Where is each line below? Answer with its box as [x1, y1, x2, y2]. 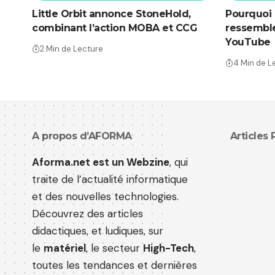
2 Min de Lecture [40, 44, 103, 55]
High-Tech [143, 241, 194, 255]
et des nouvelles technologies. [32, 190, 179, 204]
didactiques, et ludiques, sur [32, 224, 163, 238]
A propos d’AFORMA [32, 130, 132, 142]
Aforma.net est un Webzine [32, 155, 169, 169]
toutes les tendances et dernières [32, 258, 197, 273]
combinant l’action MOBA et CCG [32, 22, 197, 34]
